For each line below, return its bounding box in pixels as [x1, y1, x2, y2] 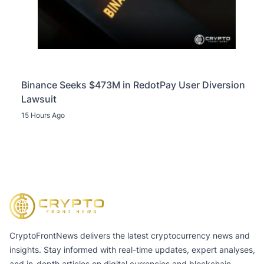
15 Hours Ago [21, 111, 65, 120]
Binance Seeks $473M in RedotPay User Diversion [21, 79, 245, 91]
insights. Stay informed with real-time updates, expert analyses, [9, 244, 255, 255]
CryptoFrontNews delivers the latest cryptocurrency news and [9, 230, 250, 240]
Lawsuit [21, 93, 57, 105]
